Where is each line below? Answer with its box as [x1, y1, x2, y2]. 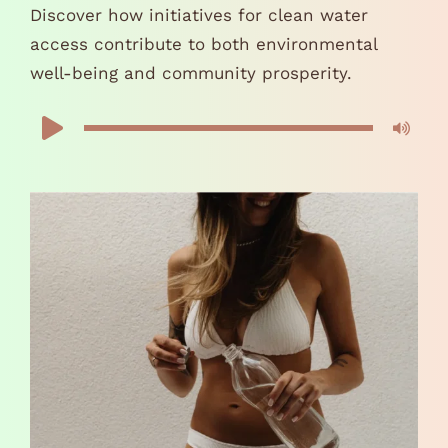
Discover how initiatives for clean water [30, 5, 368, 25]
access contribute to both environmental [30, 34, 377, 54]
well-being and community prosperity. [30, 63, 352, 83]
